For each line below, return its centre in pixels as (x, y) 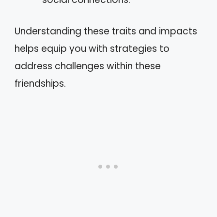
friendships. (40, 83)
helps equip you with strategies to (92, 48)
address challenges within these (88, 66)
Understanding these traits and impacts (106, 31)
